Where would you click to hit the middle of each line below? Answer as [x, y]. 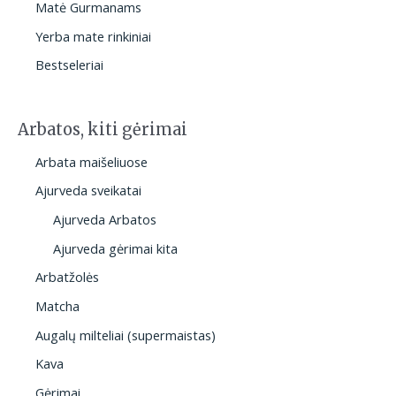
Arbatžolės [67, 277]
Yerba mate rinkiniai [93, 36]
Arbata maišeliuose [91, 161]
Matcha [57, 306]
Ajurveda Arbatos [105, 220]
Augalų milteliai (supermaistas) [126, 335]
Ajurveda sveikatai [88, 190]
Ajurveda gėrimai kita [115, 248]
